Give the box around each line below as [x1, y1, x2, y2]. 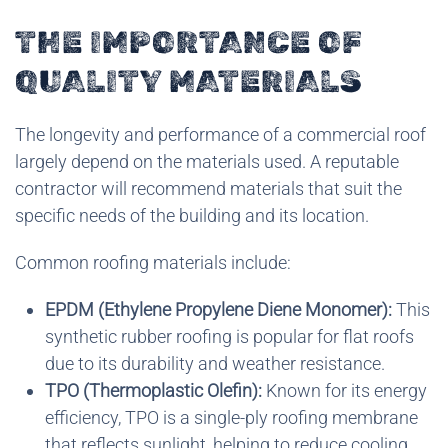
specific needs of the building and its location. [15, 204, 369, 226]
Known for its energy [262, 379, 427, 401]
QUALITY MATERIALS [15, 62, 362, 100]
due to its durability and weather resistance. [45, 352, 385, 374]
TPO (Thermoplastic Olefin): [45, 379, 262, 401]
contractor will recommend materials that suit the [15, 177, 402, 199]
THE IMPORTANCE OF [15, 23, 363, 61]
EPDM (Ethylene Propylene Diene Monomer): [45, 298, 392, 320]
